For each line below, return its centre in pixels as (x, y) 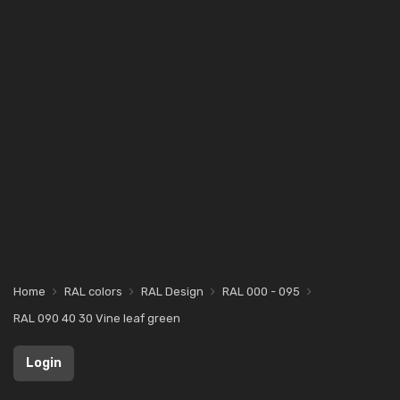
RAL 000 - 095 (261, 292)
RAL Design (172, 292)
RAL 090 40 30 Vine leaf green (97, 318)
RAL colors (93, 292)
